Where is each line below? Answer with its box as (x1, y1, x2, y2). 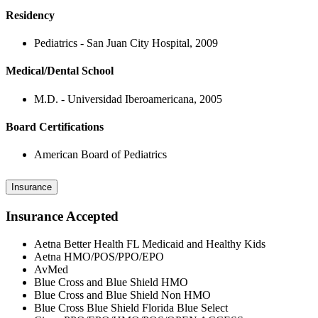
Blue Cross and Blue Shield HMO (34, 275, 188, 288)
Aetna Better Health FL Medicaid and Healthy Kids (34, 237, 265, 250)
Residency (6, 9, 55, 21)
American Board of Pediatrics (34, 148, 167, 161)
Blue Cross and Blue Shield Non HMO (34, 288, 211, 301)
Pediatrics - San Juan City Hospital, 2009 (34, 37, 218, 50)
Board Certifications (6, 120, 104, 133)
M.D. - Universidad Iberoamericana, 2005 (34, 92, 222, 105)
